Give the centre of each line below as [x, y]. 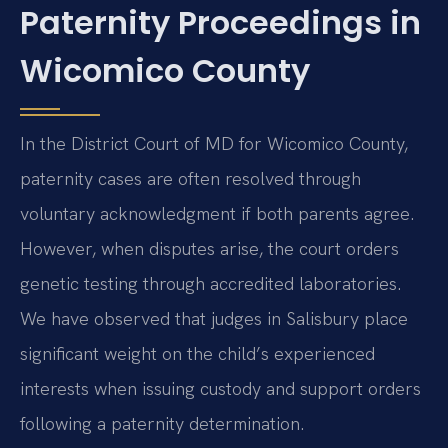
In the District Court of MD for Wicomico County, [214, 144]
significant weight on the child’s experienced [197, 354]
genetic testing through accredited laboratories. [210, 284]
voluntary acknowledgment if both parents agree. [217, 214]
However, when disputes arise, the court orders [209, 249]
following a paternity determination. [162, 424]
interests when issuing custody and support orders [220, 389]
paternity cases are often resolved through [190, 179]
